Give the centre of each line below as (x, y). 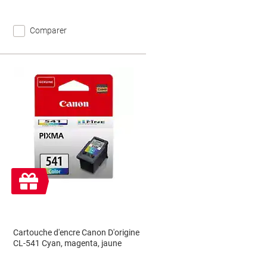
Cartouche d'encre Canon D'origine (77, 232)
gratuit (32, 192)
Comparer (49, 30)
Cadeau (36, 178)
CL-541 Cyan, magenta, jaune (68, 243)
